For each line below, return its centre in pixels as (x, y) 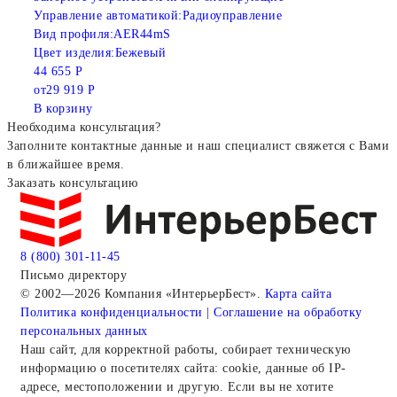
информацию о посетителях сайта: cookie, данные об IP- (183, 368)
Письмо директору (74, 275)
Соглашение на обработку (288, 312)
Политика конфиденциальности (112, 312)
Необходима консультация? (84, 128)
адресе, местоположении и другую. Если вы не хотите (177, 386)
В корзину (63, 109)
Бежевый (140, 53)
